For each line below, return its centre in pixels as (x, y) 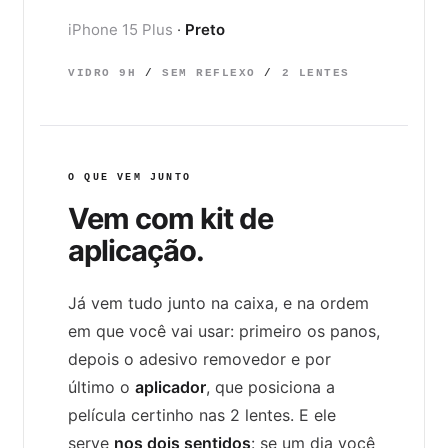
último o (101, 386)
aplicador (170, 386)
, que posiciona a (270, 386)
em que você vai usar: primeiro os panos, (224, 330)
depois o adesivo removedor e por (199, 358)
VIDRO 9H (106, 72)
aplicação (132, 250)
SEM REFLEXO (209, 72)
